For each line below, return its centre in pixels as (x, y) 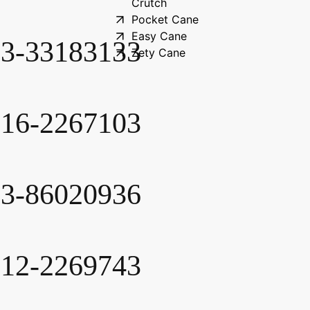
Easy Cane (159, 36)
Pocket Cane (165, 19)
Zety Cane (158, 53)
